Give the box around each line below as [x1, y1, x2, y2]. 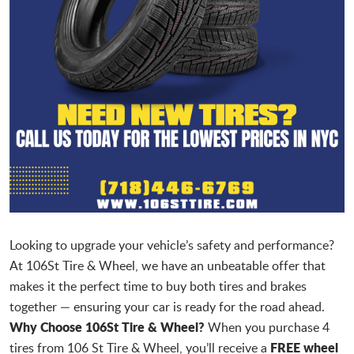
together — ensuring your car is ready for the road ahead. [9, 297, 325, 315]
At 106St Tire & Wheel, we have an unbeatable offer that [9, 256, 326, 274]
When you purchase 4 [205, 318, 330, 336]
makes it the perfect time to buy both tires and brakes [9, 277, 307, 295]
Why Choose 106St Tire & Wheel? [9, 317, 205, 336]
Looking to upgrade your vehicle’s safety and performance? [9, 235, 334, 254]
